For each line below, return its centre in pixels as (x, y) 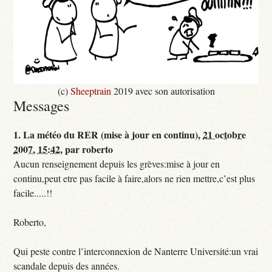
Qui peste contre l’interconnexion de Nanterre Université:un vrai (136, 251)
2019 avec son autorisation (163, 91)
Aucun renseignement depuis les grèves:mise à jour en (117, 164)
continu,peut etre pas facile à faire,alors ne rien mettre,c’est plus (134, 178)
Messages (42, 106)
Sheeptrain (90, 91)
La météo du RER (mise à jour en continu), (113, 135)
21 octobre (225, 135)
